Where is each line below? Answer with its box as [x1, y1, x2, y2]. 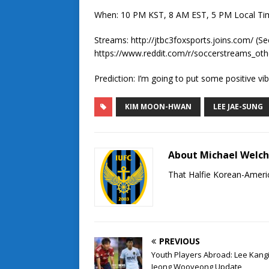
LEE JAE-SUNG [213, 101, 263, 112]
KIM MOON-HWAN [125, 101, 192, 112]
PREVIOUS [159, 235, 200, 247]
